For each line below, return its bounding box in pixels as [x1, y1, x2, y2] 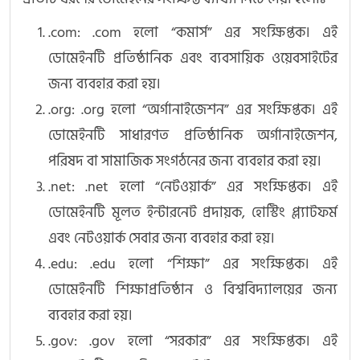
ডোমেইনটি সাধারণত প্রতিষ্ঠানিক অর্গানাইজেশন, [48, 124, 337, 148]
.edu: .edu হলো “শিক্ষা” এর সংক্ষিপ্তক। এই [48, 252, 337, 276]
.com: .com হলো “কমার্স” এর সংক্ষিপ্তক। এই [48, 21, 337, 45]
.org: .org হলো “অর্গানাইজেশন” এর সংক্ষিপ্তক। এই [48, 98, 337, 122]
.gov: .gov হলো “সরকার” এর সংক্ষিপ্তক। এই [48, 329, 337, 354]
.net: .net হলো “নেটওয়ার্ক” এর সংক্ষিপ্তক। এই [48, 175, 337, 199]
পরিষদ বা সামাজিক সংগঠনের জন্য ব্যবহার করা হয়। [48, 149, 321, 174]
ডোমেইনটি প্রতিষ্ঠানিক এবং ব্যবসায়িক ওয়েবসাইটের [48, 47, 337, 71]
